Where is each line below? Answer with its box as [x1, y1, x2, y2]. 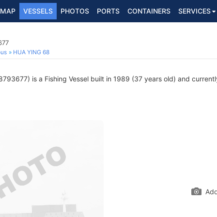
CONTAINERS [127, 7, 170, 15]
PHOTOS [61, 7, 89, 15]
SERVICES [178, 7, 211, 15]
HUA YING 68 [13, 48, 49, 56]
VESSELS [23, 7, 53, 15]
